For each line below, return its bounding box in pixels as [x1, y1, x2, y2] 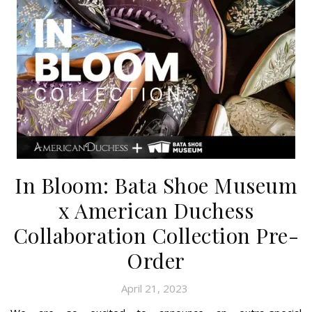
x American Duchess [58, 196, 253, 224]
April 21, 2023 [120, 281, 188, 295]
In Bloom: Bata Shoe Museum [15, 171, 297, 199]
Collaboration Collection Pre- [13, 221, 299, 249]
